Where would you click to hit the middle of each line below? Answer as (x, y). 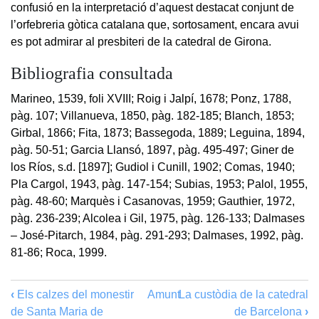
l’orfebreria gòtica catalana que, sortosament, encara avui (155, 24)
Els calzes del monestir (74, 294)
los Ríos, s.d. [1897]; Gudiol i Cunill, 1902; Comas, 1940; (153, 167)
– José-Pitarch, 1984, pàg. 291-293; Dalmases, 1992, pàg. (157, 235)
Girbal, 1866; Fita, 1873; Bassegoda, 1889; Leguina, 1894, (158, 132)
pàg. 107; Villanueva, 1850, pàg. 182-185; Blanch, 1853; (152, 115)
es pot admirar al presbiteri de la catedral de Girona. (141, 41)
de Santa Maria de (57, 311)
